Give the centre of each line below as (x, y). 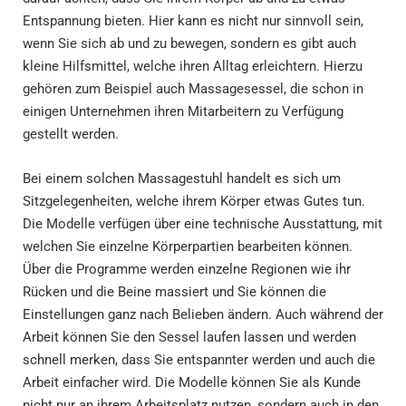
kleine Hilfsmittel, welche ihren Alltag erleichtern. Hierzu (193, 67)
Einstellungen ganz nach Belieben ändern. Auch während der (203, 314)
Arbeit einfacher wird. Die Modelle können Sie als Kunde (192, 382)
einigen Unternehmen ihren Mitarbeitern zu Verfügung (183, 112)
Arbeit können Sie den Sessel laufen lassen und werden (189, 337)
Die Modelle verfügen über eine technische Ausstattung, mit (203, 223)
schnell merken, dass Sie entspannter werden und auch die (199, 359)
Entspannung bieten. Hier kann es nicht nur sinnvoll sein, (193, 21)
